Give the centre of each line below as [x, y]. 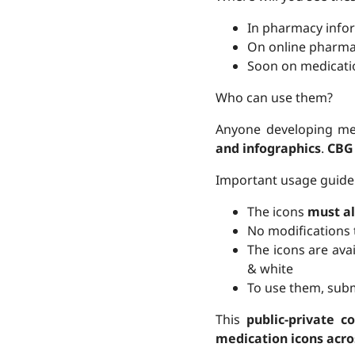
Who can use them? [274, 97]
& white [270, 269]
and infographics [268, 148]
